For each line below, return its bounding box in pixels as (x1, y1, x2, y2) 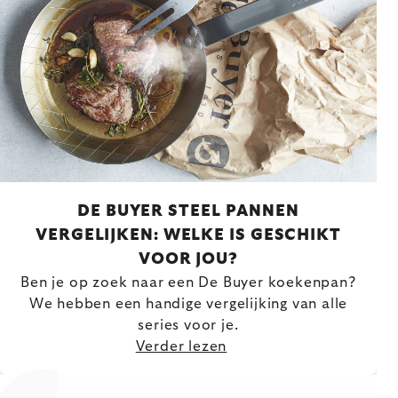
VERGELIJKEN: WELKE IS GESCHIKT (36, 227, 341, 244)
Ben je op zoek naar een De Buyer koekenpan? (20, 275, 356, 291)
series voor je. (138, 318, 239, 333)
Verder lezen (135, 339, 227, 354)
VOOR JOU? (138, 251, 239, 268)
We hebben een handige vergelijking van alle (28, 297, 348, 312)
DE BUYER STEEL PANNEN (77, 203, 299, 220)
